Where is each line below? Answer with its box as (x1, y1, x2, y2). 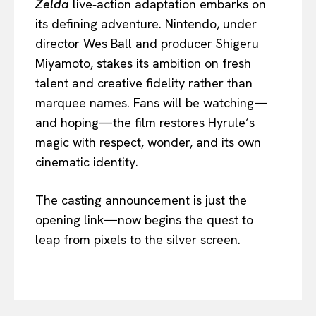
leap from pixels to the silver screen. (35, 231, 241, 248)
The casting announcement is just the (35, 192, 247, 209)
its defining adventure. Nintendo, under (35, 16, 257, 32)
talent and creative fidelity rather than (35, 75, 253, 92)
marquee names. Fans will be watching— (35, 95, 268, 111)
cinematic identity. (35, 154, 138, 171)
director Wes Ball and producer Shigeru (35, 35, 259, 52)
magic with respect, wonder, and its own (35, 134, 261, 151)
